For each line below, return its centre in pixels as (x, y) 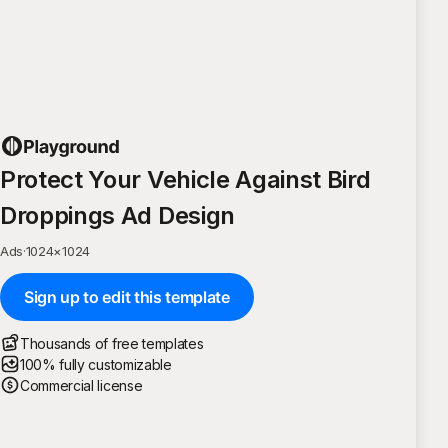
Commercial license (81, 385)
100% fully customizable (96, 364)
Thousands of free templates (112, 343)
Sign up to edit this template (127, 296)
